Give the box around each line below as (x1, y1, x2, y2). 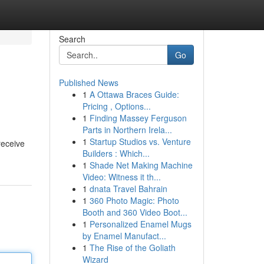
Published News (58, 77, 118, 88)
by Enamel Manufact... (82, 230, 166, 242)
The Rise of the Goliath (89, 242, 176, 253)
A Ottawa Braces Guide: (89, 88, 179, 100)
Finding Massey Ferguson (89, 112, 187, 124)
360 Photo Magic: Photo (89, 194, 179, 206)
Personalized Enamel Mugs (89, 218, 192, 230)
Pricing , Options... (82, 100, 151, 112)
